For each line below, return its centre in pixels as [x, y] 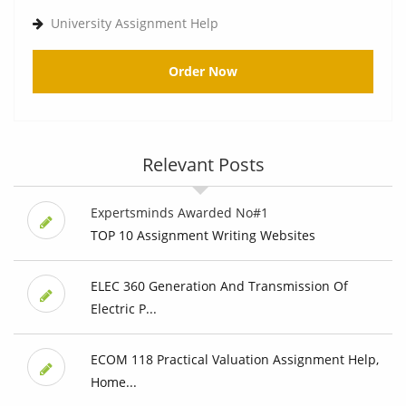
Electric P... [123, 309]
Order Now [203, 72]
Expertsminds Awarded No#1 [179, 213]
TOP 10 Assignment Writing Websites [203, 236]
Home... [113, 382]
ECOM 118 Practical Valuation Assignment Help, [234, 360]
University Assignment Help [135, 24]
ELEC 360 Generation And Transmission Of [219, 286]
